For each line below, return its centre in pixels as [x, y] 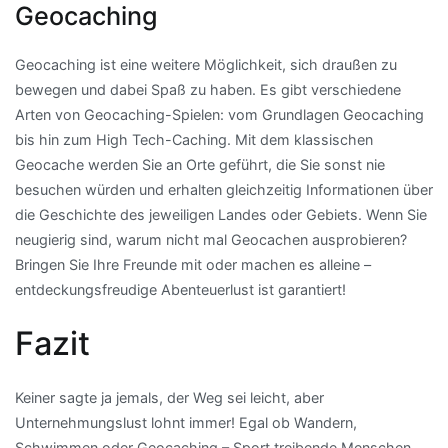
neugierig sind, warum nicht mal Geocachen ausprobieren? [211, 240]
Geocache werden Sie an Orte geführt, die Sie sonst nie [200, 165]
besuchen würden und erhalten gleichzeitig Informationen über [224, 190]
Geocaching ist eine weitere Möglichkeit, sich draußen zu [206, 65]
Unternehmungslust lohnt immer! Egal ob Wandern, [186, 422]
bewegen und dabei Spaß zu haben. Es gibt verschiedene [208, 90]
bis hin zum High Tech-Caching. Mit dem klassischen [194, 140]
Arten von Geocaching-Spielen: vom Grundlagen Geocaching [219, 115]
